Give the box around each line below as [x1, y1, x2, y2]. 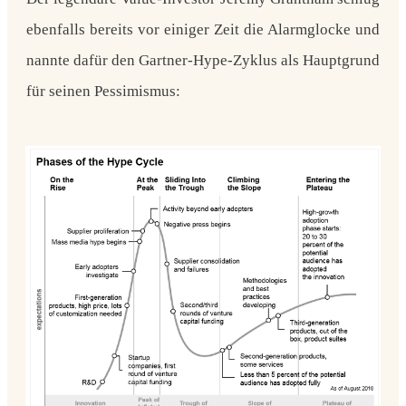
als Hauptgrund [277, 51, 380, 69]
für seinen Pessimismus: [26, 82, 180, 100]
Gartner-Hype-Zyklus [139, 51, 277, 69]
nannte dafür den [26, 51, 139, 69]
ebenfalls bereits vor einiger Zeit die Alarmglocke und [26, 20, 380, 38]
